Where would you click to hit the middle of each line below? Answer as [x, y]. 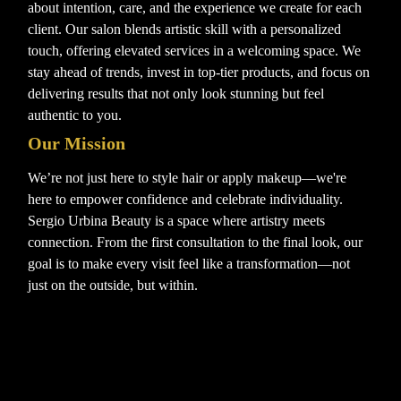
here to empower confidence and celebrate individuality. [186, 199]
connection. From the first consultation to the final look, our [196, 242]
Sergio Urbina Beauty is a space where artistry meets [177, 220]
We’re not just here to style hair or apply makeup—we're [188, 177]
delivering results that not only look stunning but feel [176, 93]
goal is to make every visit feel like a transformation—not [189, 263]
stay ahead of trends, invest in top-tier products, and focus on [199, 72]
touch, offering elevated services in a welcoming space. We [195, 50]
